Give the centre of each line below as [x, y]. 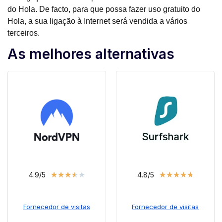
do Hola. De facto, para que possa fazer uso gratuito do [104, 9]
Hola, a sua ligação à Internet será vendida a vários [97, 21]
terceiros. [24, 33]
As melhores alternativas [91, 54]
